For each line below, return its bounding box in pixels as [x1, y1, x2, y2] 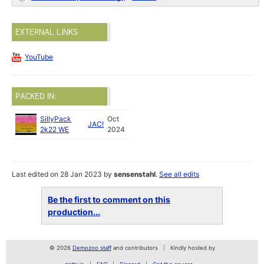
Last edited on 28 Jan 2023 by [12, 170, 114, 179]
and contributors [111, 245, 158, 252]
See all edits [159, 170, 200, 179]
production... [48, 207, 101, 217]
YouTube [25, 52, 54, 62]
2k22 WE [40, 125, 70, 134]
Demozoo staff [72, 245, 111, 252]
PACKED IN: [15, 91, 57, 101]
